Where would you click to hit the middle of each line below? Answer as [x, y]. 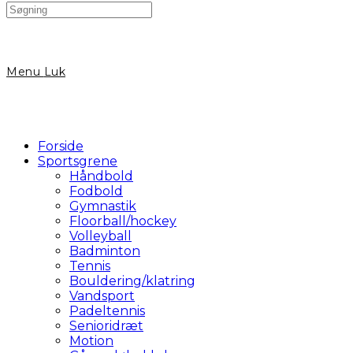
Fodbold [96, 191]
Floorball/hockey [123, 221]
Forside [61, 146]
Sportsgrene [78, 161]
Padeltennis [107, 311]
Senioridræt [106, 326]
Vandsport [102, 296]
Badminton [105, 251]
